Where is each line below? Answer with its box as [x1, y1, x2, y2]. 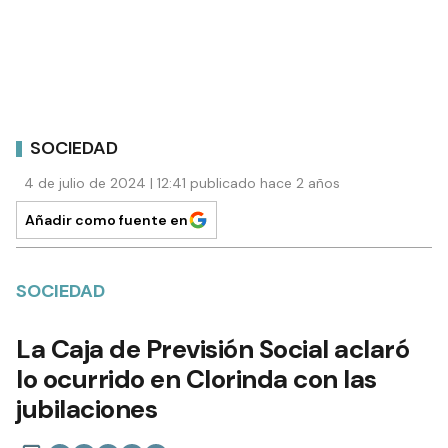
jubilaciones [16, 392, 157, 427]
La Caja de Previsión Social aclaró [16, 332, 409, 367]
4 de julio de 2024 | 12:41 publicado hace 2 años [24, 174, 340, 193]
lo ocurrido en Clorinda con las [16, 362, 377, 397]
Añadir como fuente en [25, 211, 188, 230]
